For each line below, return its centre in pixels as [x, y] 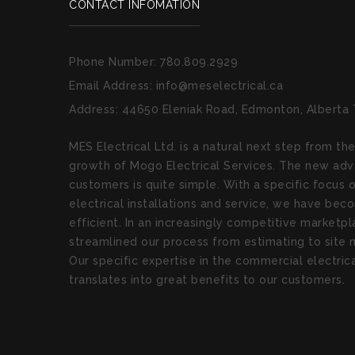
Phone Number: [115, 62]
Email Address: [113, 86]
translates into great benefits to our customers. [207, 280]
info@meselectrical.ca [219, 86]
